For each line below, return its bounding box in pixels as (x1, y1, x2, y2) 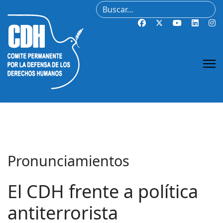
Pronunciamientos (7, 151, 129, 170)
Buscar (96, 1, 121, 12)
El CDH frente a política (7, 179, 198, 204)
